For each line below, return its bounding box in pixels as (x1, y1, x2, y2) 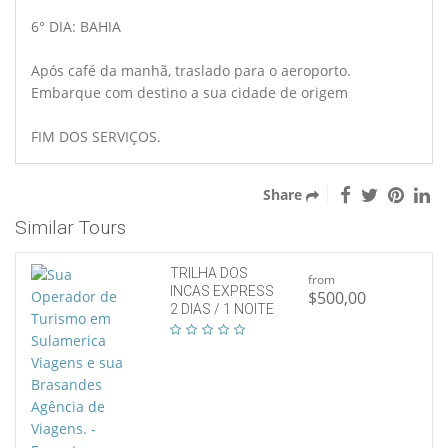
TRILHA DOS (169, 264, 248, 281)
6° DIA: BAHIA (31, 16, 121, 36)
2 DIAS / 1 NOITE (169, 300, 274, 317)
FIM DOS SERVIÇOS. (31, 126, 161, 146)
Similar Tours (15, 215, 126, 239)
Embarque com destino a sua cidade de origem (31, 82, 348, 102)
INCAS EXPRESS (169, 282, 274, 299)
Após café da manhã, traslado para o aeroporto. (31, 60, 351, 80)
